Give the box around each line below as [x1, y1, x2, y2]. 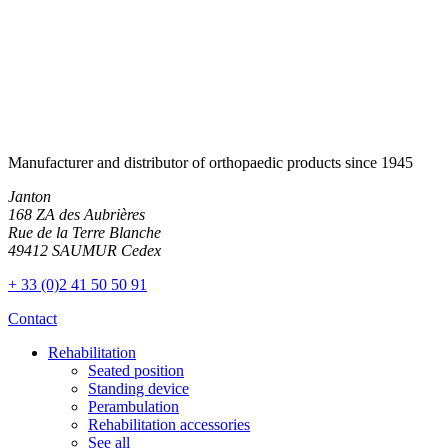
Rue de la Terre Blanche [8, 223, 161, 241]
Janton [8, 187, 51, 205]
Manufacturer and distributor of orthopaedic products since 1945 [8, 153, 413, 171]
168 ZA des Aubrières [8, 205, 145, 223]
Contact [8, 309, 57, 327]
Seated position [88, 361, 184, 379]
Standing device [88, 379, 189, 397]
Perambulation [88, 397, 179, 415]
